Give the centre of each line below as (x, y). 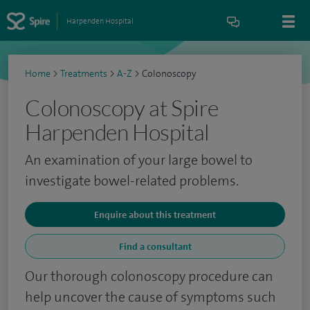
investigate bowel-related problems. (132, 181)
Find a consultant (155, 246)
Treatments (84, 74)
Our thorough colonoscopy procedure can (149, 276)
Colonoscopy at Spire (122, 108)
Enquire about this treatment (155, 215)
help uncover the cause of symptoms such (151, 297)
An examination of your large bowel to (139, 160)
